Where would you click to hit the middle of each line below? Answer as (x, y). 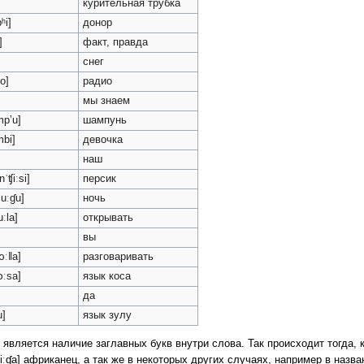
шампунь (105, 121)
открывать (108, 218)
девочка (103, 140)
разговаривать (119, 257)
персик (100, 179)
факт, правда (116, 43)
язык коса (107, 277)
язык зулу (108, 316)
